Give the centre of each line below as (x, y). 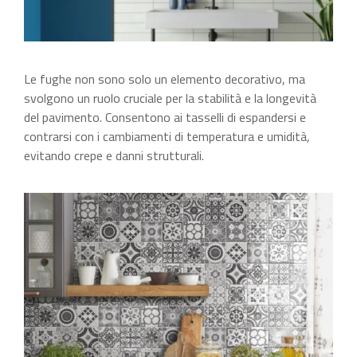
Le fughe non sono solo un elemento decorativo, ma (165, 79)
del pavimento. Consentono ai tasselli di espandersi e (165, 117)
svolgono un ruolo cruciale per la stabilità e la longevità (170, 98)
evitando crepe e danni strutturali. (114, 155)
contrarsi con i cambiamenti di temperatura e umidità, (167, 136)
